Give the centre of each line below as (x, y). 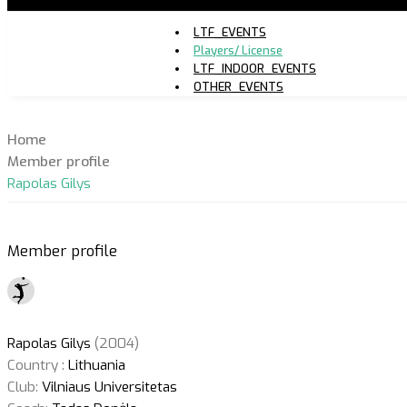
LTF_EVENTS (229, 32)
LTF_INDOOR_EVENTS (254, 68)
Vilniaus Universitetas (108, 387)
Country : (36, 365)
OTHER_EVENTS (238, 86)
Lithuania (95, 365)
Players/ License (238, 50)
